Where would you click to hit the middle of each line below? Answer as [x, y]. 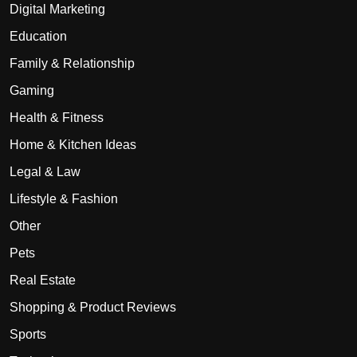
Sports [28, 334]
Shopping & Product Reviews [93, 307]
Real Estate [43, 280]
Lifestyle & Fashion [64, 198]
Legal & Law [45, 171]
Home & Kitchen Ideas [73, 144]
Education [38, 36]
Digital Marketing [57, 9]
